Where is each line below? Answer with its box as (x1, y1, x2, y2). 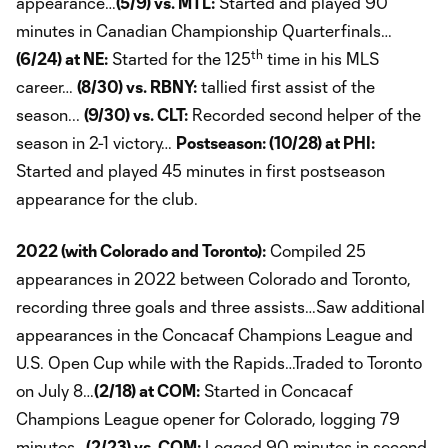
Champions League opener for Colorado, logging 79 (16, 408, 400, 428)
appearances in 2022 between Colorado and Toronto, (16, 268, 411, 288)
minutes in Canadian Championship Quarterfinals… (16, 20, 392, 40)
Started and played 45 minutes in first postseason (16, 160, 385, 180)
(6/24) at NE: (16, 48, 108, 68)
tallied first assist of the (197, 76, 375, 96)
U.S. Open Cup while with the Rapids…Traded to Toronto (16, 352, 422, 372)
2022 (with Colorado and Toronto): (16, 240, 266, 260)
